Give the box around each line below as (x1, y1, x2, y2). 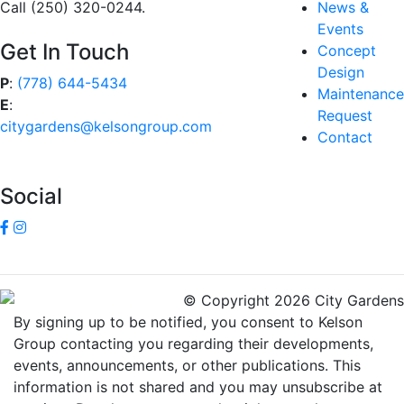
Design (317, 63, 364, 81)
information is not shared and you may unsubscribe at (14, 378, 382, 396)
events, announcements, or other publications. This (14, 356, 361, 374)
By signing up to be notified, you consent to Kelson (14, 313, 363, 331)
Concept (317, 41, 376, 60)
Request (317, 106, 372, 124)
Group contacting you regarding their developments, (14, 335, 373, 353)
